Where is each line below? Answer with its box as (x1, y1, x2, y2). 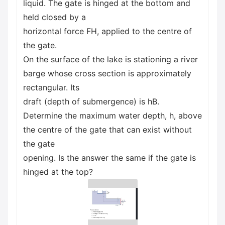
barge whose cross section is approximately (23, 68, 191, 78)
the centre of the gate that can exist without (23, 125, 192, 135)
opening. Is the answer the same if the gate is (23, 153, 196, 163)
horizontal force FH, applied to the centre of (23, 26, 192, 36)
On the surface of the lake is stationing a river (23, 54, 198, 64)
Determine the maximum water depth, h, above (23, 110, 202, 121)
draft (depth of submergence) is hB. (23, 96, 159, 106)
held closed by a (23, 12, 86, 22)
